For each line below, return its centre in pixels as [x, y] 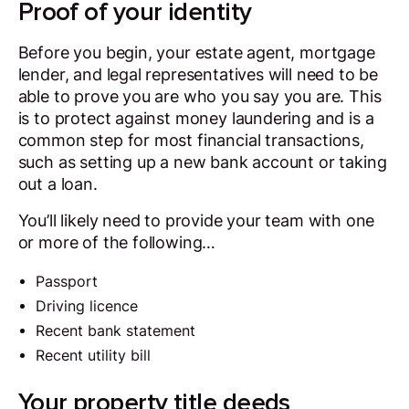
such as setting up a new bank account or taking [202, 162]
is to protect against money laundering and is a [196, 118]
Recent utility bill [94, 356]
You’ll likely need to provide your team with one [196, 220]
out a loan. [58, 184]
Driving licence [87, 307]
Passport [67, 282]
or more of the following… [117, 242]
